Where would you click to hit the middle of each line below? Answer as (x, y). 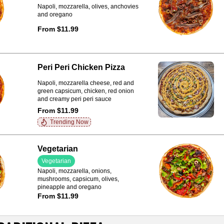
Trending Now (69, 122)
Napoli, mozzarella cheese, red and (85, 83)
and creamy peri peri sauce (74, 99)
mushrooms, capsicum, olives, (78, 179)
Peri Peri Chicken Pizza (81, 67)
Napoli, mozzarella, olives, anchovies (88, 7)
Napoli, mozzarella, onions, (74, 171)
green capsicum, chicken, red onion (85, 91)
